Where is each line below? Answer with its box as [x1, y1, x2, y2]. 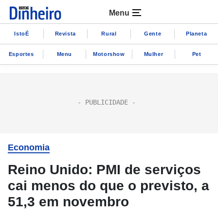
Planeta [185, 30, 207, 36]
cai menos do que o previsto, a [8, 178, 209, 193]
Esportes [8, 51, 34, 57]
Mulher [144, 51, 163, 57]
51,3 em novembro [8, 194, 129, 209]
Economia [8, 143, 50, 152]
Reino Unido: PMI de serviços [8, 162, 201, 177]
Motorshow [93, 51, 125, 57]
